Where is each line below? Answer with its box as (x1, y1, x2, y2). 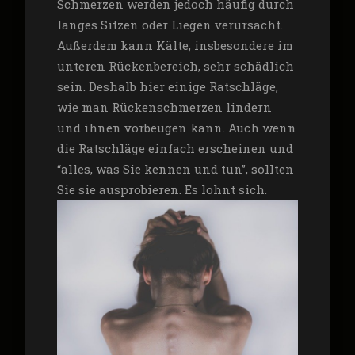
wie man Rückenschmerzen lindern (56, 99, 272, 115)
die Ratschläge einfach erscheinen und (56, 140, 293, 156)
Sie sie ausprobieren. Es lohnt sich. (56, 181, 267, 197)
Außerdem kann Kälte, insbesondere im (56, 37, 293, 53)
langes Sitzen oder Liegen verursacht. (56, 17, 283, 32)
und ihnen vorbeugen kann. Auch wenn (56, 120, 296, 136)
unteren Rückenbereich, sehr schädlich (56, 58, 294, 74)
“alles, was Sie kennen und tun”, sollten (56, 161, 294, 177)
